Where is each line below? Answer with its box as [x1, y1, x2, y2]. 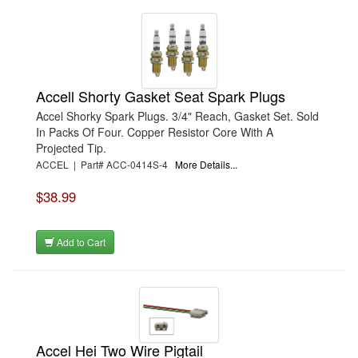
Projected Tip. [36, 140, 106, 156]
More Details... [175, 157, 237, 171]
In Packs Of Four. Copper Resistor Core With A [36, 124, 273, 140]
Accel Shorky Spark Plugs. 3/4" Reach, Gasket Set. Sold [36, 108, 319, 124]
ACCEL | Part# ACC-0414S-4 [36, 157, 175, 171]
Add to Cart [54, 235, 105, 249]
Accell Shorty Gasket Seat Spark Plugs [36, 86, 285, 106]
